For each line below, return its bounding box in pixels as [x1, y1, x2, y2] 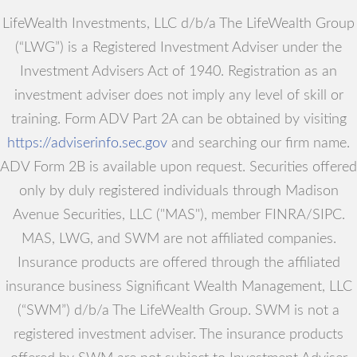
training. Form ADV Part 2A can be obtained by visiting [10, 112, 347, 127]
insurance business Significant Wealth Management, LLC [5, 280, 352, 295]
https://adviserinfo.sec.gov [7, 136, 167, 151]
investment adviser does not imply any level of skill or [14, 88, 343, 104]
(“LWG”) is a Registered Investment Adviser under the [15, 41, 342, 56]
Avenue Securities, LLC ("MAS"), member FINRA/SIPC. [12, 208, 345, 223]
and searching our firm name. [167, 136, 350, 151]
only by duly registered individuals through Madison [18, 184, 339, 199]
